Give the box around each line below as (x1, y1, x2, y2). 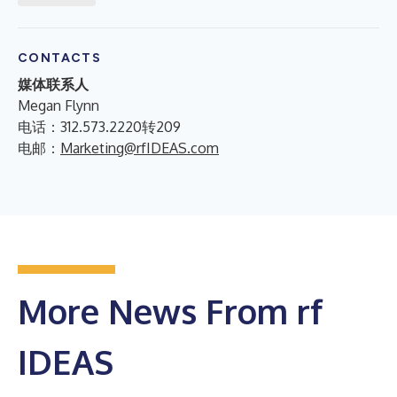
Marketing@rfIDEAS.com (60, 138, 219, 157)
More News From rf (18, 289, 323, 332)
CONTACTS (18, 50, 102, 66)
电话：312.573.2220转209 (18, 117, 181, 136)
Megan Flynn (18, 96, 99, 114)
